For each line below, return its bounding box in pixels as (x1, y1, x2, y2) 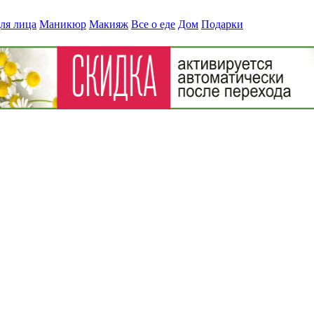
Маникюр (39, 18, 86, 30)
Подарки (201, 18, 243, 30)
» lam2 (18, 44, 71, 63)
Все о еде (131, 18, 175, 30)
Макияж (89, 18, 128, 30)
